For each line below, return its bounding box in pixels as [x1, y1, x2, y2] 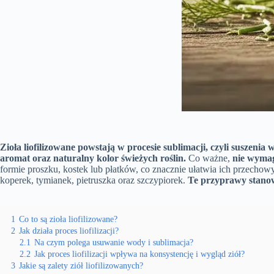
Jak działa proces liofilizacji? [19, 226, 119, 235]
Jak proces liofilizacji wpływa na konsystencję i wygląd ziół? [34, 249, 245, 259]
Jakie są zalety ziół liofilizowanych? [19, 261, 143, 270]
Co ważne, [186, 153, 232, 163]
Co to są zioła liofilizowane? [19, 214, 117, 224]
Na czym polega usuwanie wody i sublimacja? [34, 237, 193, 247]
